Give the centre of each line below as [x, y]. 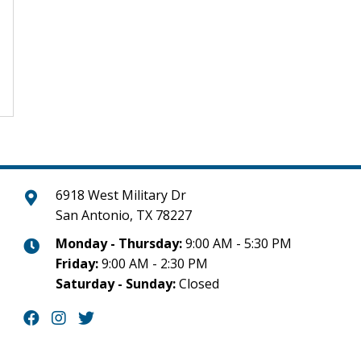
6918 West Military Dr [120, 195]
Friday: [77, 263]
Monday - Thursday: [118, 243]
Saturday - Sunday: [115, 284]
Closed [197, 284]
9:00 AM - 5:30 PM [237, 243]
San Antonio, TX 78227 [123, 215]
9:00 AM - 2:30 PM [153, 263]
